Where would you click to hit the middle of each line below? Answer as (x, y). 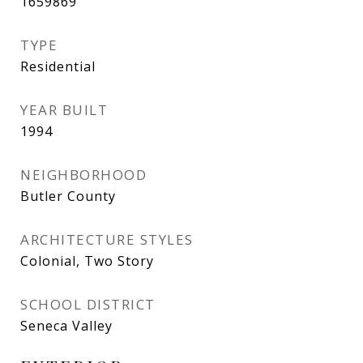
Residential (58, 66)
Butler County (68, 196)
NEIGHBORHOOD (83, 175)
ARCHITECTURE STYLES (107, 239)
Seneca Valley (66, 326)
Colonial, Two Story (87, 261)
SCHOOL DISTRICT (88, 304)
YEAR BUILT (64, 110)
